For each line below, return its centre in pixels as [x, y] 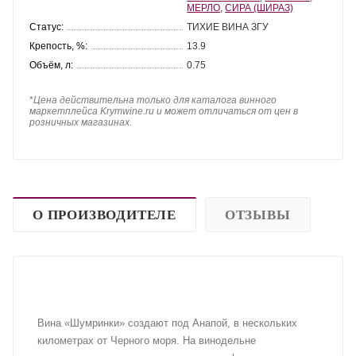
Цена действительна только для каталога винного [155, 100]
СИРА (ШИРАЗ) [259, 8]
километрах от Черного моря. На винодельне [147, 340]
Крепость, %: [58, 46]
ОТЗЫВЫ [257, 215]
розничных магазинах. [81, 122]
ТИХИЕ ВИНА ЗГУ [228, 27]
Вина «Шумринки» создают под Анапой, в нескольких [167, 323]
